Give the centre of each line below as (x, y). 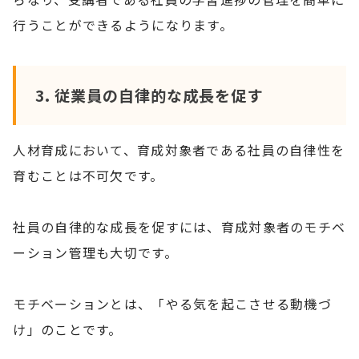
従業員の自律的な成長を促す (158, 95)
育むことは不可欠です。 (89, 175)
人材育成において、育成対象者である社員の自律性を (179, 149)
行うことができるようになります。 (123, 24)
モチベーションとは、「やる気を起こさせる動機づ (172, 303)
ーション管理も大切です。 (95, 252)
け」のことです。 (68, 329)
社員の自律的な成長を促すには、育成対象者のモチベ (179, 226)
